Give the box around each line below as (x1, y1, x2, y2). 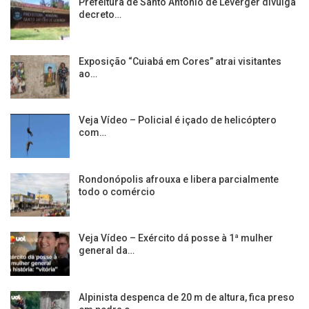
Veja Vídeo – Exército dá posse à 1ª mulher (79, 232, 273, 244)
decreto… (79, 8, 121, 20)
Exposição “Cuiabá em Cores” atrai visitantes (79, 55, 281, 67)
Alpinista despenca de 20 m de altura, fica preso (79, 292, 295, 303)
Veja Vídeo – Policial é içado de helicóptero (79, 114, 277, 126)
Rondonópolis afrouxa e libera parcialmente (79, 173, 279, 185)
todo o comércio (79, 186, 155, 197)
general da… (79, 245, 134, 257)
